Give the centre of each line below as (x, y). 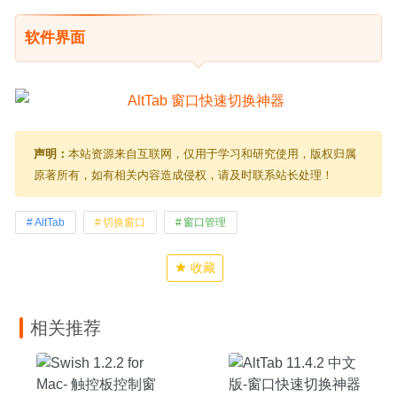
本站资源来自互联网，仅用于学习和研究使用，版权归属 (212, 153)
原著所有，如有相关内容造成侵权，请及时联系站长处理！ (183, 175)
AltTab (50, 222)
